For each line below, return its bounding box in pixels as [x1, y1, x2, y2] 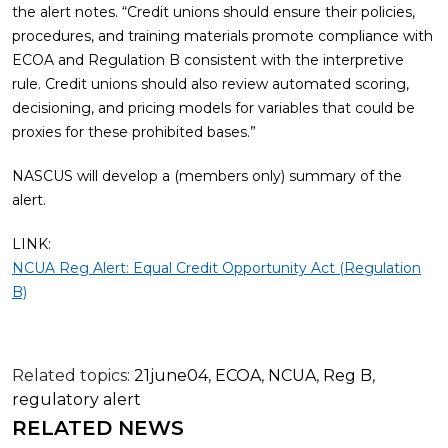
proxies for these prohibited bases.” [12, 123, 256, 141]
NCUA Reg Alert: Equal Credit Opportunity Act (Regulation [12, 259, 421, 277]
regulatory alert [12, 390, 141, 409]
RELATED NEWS [12, 416, 184, 440]
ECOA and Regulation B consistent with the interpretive [12, 51, 404, 69]
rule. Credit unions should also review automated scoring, [12, 75, 409, 93]
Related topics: [12, 366, 130, 385]
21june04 [134, 366, 208, 385]
